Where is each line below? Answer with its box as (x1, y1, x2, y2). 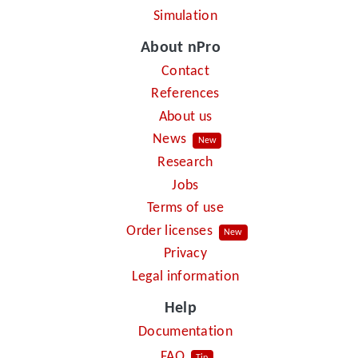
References (151, 86, 220, 102)
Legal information (131, 269, 240, 285)
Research (157, 155, 213, 171)
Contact (161, 63, 210, 79)
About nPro (140, 40, 221, 57)
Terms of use (147, 201, 224, 217)
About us (158, 109, 213, 125)
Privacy (163, 246, 208, 262)
